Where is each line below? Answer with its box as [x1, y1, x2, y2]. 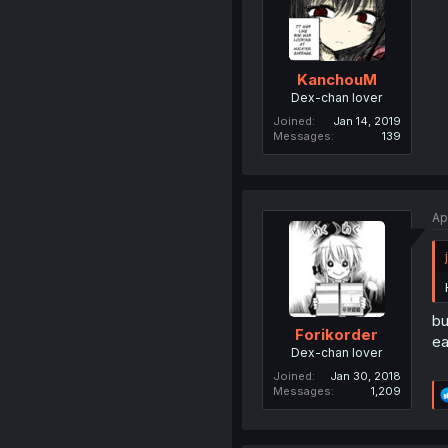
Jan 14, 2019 [332, 113, 401, 128]
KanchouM [296, 69, 377, 89]
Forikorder [295, 325, 379, 344]
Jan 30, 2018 [329, 369, 401, 383]
